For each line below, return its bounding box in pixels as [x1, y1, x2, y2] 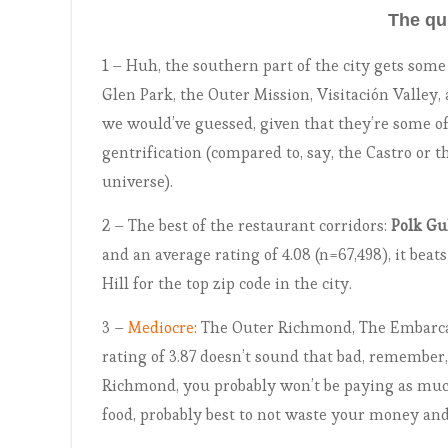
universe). [102, 171, 173, 192]
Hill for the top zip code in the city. [102, 273, 352, 294]
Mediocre [128, 317, 194, 338]
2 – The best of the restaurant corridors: [102, 215, 391, 236]
